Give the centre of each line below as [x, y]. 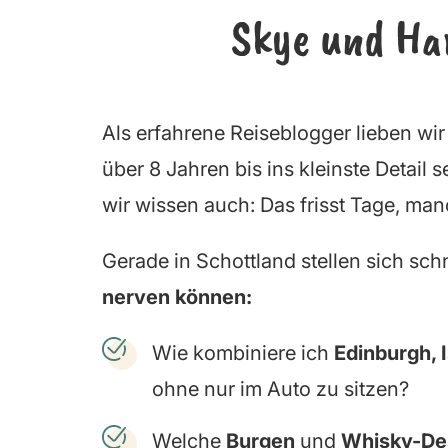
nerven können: [177, 297]
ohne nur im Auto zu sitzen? [280, 389]
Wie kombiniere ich [243, 353]
